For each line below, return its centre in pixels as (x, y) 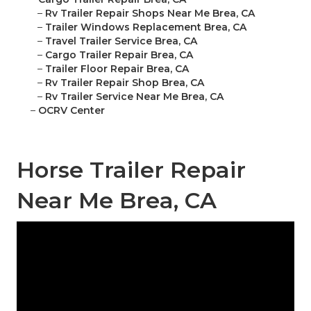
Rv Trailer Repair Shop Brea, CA (125, 83)
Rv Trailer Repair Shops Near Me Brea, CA (150, 14)
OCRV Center (72, 111)
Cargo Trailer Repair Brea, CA (119, 55)
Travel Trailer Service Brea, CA (121, 41)
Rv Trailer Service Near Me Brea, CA (134, 97)
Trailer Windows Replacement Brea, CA (146, 27)
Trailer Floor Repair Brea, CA (117, 69)
